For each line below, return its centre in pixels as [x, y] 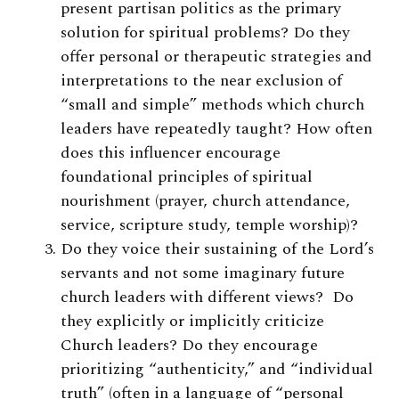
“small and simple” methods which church [212, 104]
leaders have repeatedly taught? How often [216, 128]
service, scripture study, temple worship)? [209, 224]
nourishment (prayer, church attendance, [205, 200]
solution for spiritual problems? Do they [205, 32]
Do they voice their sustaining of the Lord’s [217, 248]
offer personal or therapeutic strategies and [216, 56]
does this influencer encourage [171, 152]
